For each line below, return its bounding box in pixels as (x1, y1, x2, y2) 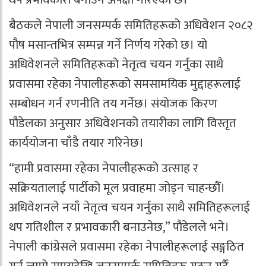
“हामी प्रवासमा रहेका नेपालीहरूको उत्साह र (9, 158, 198, 179)
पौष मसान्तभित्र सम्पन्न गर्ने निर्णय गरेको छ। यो (9, 34, 207, 55)
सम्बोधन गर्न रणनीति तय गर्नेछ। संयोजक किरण (9, 93, 217, 114)
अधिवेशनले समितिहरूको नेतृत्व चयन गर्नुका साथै (9, 54, 223, 75)
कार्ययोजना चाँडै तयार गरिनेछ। (9, 132, 144, 153)
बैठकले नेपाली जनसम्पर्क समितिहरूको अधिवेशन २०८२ (9, 15, 253, 36)
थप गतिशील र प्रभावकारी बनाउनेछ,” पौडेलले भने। (9, 217, 229, 237)
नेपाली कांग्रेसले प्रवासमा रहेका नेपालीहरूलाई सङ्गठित (9, 236, 244, 257)
